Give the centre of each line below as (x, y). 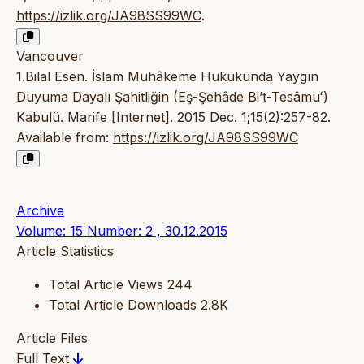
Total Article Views (106, 285)
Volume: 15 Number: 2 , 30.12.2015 (122, 231)
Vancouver (50, 56)
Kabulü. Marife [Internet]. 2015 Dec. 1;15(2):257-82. (173, 117)
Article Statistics (65, 251)
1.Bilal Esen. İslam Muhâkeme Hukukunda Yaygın (167, 77)
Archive (40, 211)
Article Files (52, 338)
